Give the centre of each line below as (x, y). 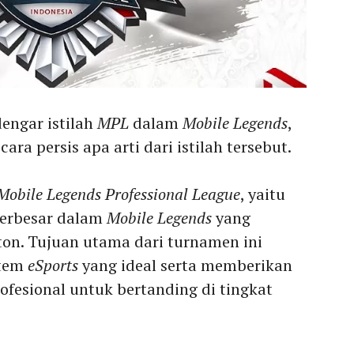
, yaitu (263, 194)
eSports (53, 265)
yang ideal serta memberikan (185, 265)
